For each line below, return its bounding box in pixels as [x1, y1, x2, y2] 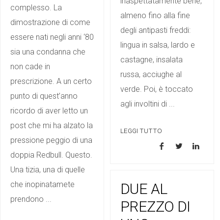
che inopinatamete [10, 179, 75, 189]
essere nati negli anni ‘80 [10, 32, 94, 42]
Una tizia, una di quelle [10, 165, 85, 174]
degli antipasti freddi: [120, 25, 191, 35]
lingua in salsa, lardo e [120, 40, 195, 50]
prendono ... [10, 194, 52, 204]
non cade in [10, 61, 50, 71]
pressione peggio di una [10, 135, 92, 145]
